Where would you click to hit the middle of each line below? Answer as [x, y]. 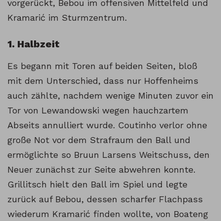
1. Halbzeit [34, 44]
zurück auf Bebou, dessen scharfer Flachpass [105, 199]
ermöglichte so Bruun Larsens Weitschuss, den [109, 155]
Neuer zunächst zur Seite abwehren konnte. [101, 170]
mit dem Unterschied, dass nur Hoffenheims [103, 81]
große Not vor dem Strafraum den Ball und [99, 140]
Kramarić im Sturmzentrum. [67, 18]
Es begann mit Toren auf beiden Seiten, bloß [102, 66]
